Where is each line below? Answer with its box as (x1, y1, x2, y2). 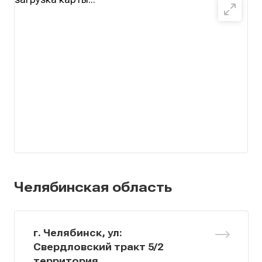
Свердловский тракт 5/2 (33, 240, 163, 253)
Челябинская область (14, 178, 172, 195)
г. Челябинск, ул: (33, 226, 122, 239)
